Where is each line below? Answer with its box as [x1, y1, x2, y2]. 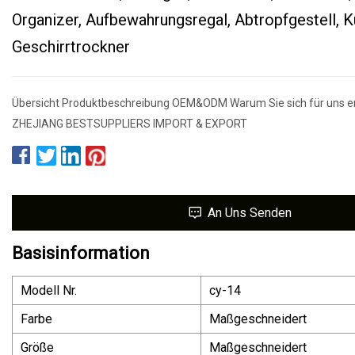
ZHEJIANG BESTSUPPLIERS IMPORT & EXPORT [12, 116, 247, 130]
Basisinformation [12, 242, 150, 263]
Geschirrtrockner [12, 36, 130, 56]
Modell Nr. [21, 282, 77, 298]
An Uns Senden [207, 204, 292, 220]
